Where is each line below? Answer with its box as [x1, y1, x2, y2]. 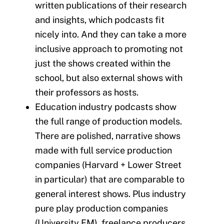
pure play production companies [35, 203, 168, 214]
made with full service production [35, 145, 172, 156]
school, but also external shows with [35, 72, 182, 83]
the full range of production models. [35, 116, 182, 127]
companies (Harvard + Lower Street [35, 159, 181, 170]
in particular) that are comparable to [35, 174, 184, 185]
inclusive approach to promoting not [35, 43, 183, 54]
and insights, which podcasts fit [35, 14, 164, 25]
